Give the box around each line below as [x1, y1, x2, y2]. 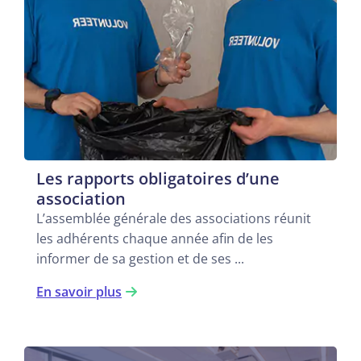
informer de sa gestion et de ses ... [36, 250, 244, 268]
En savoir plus [36, 283, 122, 301]
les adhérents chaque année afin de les [36, 230, 273, 248]
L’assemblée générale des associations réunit [36, 210, 311, 228]
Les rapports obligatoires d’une [36, 168, 280, 190]
